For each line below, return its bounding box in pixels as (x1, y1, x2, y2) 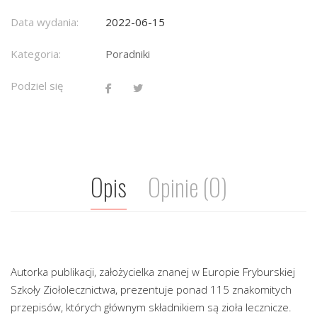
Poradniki (105, 47, 150, 62)
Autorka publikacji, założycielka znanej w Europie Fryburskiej (11, 265, 295, 279)
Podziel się (11, 79, 63, 93)
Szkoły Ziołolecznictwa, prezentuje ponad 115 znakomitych (11, 282, 292, 297)
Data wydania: (11, 15, 79, 30)
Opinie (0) (147, 168, 227, 205)
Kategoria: (11, 47, 61, 62)
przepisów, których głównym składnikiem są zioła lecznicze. (11, 300, 292, 315)
